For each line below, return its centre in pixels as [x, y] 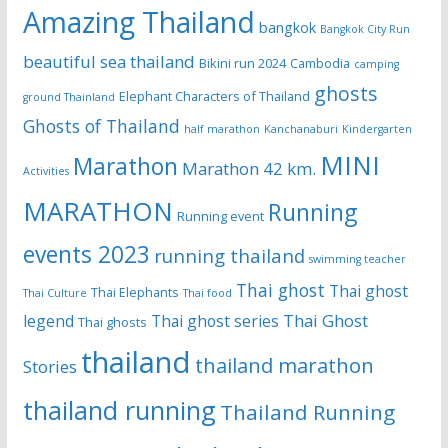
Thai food [207, 293]
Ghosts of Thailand [101, 126]
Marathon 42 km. [248, 169]
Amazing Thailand [138, 22]
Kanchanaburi [300, 129]
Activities [45, 171]
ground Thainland [68, 97]
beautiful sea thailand [108, 62]
